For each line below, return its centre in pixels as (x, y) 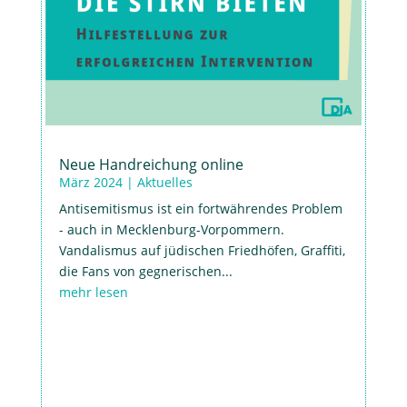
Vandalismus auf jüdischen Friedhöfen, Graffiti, (202, 250)
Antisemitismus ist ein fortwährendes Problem (200, 208)
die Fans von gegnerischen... (145, 271)
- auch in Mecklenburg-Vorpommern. (171, 229)
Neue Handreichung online (151, 164)
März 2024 (90, 182)
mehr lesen (93, 292)
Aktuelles (164, 182)
